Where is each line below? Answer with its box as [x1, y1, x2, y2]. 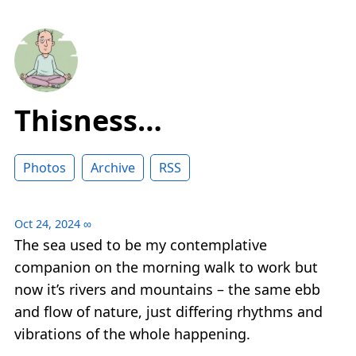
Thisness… [14, 101, 162, 141]
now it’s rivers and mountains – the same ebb [14, 280, 320, 300]
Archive [90, 159, 135, 177]
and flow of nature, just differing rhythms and [14, 302, 323, 322]
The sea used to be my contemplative [14, 235, 267, 255]
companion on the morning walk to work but [14, 257, 318, 277]
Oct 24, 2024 [14, 216, 80, 232]
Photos [23, 159, 66, 177]
